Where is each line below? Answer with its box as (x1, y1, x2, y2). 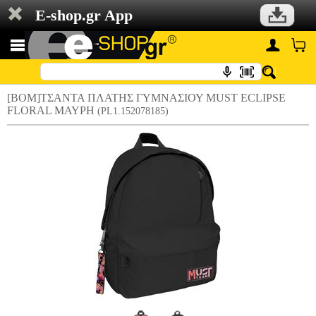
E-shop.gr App (35, 6, 133, 24)
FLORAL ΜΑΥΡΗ (7, 104, 97, 116)
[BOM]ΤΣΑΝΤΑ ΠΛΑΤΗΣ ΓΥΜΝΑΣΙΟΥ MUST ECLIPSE (7, 92, 286, 104)
